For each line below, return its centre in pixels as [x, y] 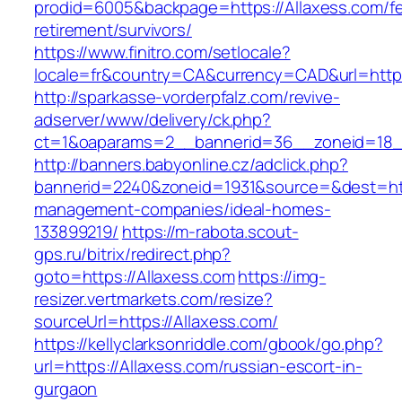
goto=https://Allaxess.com [135, 277]
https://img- [282, 277]
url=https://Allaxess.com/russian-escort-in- [198, 367]
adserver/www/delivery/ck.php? [153, 120]
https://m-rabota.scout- [210, 232]
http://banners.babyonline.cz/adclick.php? [191, 165]
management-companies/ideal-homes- [183, 210]
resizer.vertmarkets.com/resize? [153, 299]
